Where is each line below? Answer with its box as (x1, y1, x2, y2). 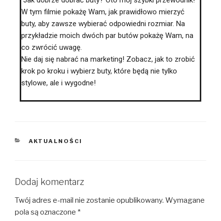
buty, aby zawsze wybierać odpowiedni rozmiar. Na (21, 19, 185, 29)
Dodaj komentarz (15, 176, 84, 187)
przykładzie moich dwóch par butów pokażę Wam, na (21, 31, 193, 40)
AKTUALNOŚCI (28, 137, 83, 145)
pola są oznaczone (15, 208, 77, 217)
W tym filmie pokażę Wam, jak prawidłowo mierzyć (21, 7, 184, 17)
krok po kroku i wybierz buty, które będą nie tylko (21, 67, 177, 76)
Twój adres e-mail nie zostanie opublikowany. (15, 196, 164, 205)
